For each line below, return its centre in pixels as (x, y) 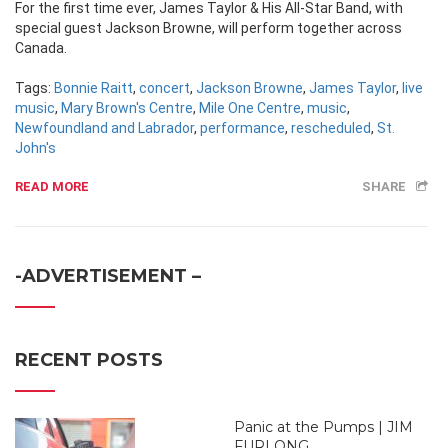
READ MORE (52, 187)
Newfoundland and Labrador (104, 128)
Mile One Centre (250, 108)
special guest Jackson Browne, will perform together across (208, 28)
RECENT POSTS (89, 360)
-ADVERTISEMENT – (108, 276)
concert (164, 88)
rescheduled (331, 128)
